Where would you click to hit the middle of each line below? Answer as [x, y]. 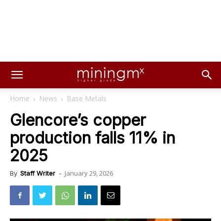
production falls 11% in [92, 138]
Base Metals [87, 98]
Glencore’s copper [78, 120]
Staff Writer [38, 173]
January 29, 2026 [89, 173]
